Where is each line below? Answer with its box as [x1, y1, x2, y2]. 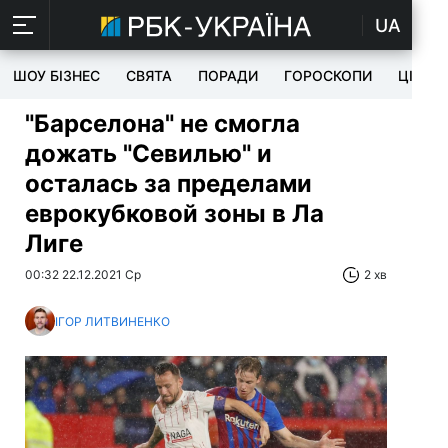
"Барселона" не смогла [25, 109, 300, 138]
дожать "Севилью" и [25, 139, 272, 168]
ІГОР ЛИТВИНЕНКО [55, 313, 170, 329]
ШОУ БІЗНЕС [13, 67, 100, 84]
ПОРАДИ [198, 67, 258, 84]
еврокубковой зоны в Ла [25, 199, 324, 228]
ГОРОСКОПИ [284, 67, 372, 84]
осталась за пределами [25, 169, 312, 198]
